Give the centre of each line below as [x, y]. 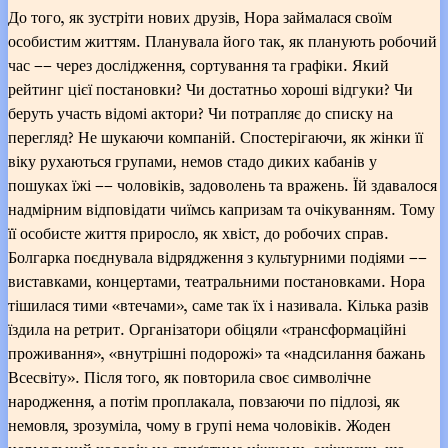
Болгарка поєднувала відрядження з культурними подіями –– [217, 256]
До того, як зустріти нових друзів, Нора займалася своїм [200, 16]
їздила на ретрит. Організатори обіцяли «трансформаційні [207, 328]
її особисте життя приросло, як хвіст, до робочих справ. [198, 232]
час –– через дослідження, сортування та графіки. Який [198, 64]
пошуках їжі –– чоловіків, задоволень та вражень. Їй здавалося [222, 184]
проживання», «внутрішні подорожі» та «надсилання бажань [216, 352]
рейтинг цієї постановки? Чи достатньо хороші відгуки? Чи [210, 88]
